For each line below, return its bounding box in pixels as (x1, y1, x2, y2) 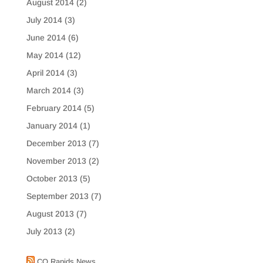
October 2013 (26, 173, 77, 183)
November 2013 (26, 156, 86, 166)
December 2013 (26, 138, 86, 148)
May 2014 (26, 50, 63, 60)
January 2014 (26, 120, 77, 130)
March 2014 (26, 85, 71, 95)
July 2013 (26, 226, 62, 236)
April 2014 (26, 68, 65, 77)
